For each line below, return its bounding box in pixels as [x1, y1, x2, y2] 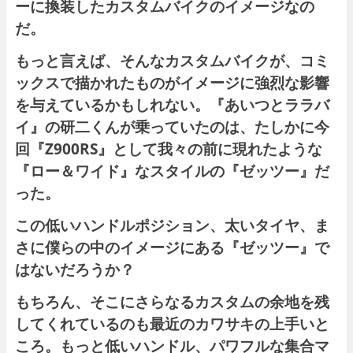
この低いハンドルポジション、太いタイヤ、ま [14, 215, 329, 236]
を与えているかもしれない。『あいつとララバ [14, 95, 329, 115]
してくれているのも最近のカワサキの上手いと [14, 314, 329, 334]
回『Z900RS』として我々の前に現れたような [14, 139, 322, 159]
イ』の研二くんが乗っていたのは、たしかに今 [14, 117, 329, 137]
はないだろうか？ [14, 259, 135, 280]
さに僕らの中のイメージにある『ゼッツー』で [14, 237, 329, 258]
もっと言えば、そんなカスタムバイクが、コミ [14, 50, 329, 71]
